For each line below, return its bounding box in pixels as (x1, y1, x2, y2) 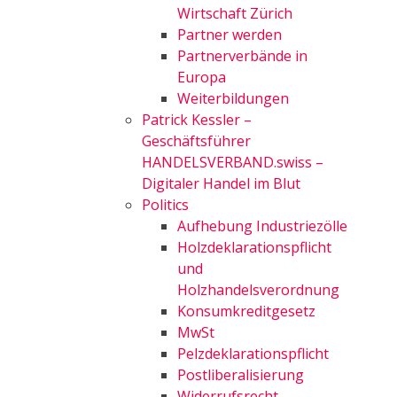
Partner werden (177, 25, 282, 44)
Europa (177, 67, 226, 87)
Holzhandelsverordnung (177, 280, 339, 300)
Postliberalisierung (177, 365, 304, 385)
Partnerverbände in (177, 46, 307, 66)
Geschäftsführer (142, 131, 251, 151)
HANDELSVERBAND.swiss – (142, 152, 323, 172)
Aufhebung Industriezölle (177, 216, 347, 236)
